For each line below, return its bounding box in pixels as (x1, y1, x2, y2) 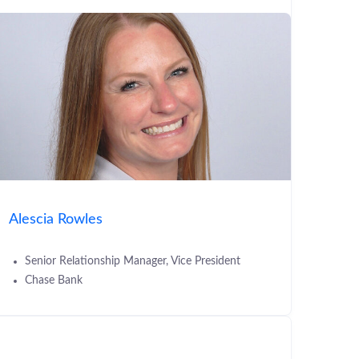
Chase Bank (25, 274, 83, 286)
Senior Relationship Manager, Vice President (25, 255, 240, 267)
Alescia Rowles (9, 212, 103, 226)
